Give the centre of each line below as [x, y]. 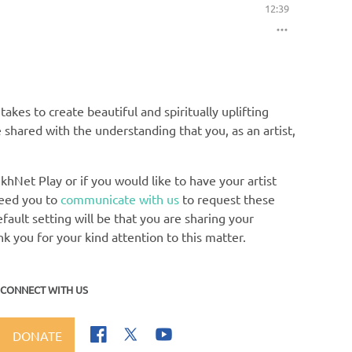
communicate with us [120, 198]
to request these [227, 198]
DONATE [37, 335]
